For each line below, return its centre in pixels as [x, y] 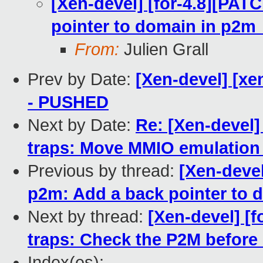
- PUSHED [68, 102]
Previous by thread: [103, 171]
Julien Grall [164, 50]
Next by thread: [88, 217]
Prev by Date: [82, 80]
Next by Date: [82, 125]
